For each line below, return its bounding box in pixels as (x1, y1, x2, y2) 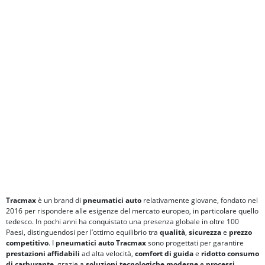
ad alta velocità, (80, 248, 135, 259)
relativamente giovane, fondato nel (141, 195, 258, 206)
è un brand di (36, 195, 83, 206)
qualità (160, 227, 185, 238)
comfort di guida (135, 248, 193, 259)
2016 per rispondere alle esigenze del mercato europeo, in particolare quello (6, 206, 258, 216)
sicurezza (189, 227, 221, 238)
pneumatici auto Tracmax (56, 238, 146, 248)
